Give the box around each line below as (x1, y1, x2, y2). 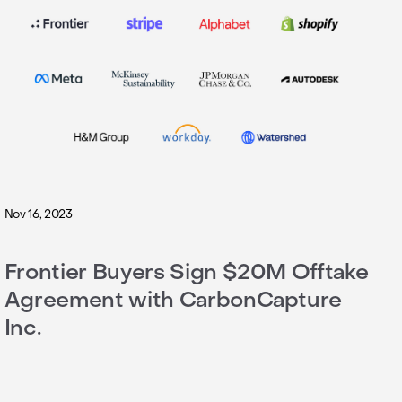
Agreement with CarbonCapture (4, 285, 343, 314)
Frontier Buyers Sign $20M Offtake (4, 258, 369, 286)
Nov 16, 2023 (4, 205, 73, 222)
